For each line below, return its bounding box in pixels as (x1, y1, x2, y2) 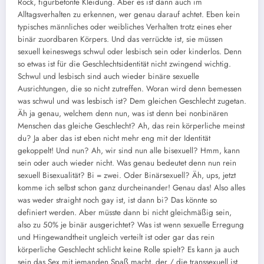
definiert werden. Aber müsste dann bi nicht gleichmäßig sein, (18, 206, 232, 218)
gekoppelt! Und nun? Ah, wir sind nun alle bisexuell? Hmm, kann (18, 144, 240, 156)
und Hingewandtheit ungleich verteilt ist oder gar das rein (18, 231, 214, 243)
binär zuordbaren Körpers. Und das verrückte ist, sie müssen (18, 33, 223, 45)
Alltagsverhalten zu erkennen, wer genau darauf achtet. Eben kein (18, 8, 240, 20)
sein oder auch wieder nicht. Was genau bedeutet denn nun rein (18, 157, 236, 169)
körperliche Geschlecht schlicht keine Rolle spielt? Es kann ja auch (18, 243, 239, 255)
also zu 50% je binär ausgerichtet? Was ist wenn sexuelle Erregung (18, 219, 244, 230)
